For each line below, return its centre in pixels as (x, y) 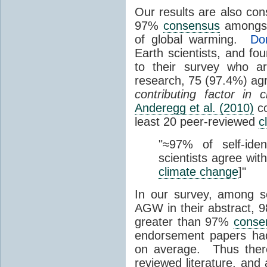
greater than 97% (184, 221)
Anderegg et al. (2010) (194, 108)
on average (166, 249)
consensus (192, 25)
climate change (198, 171)
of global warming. (193, 39)
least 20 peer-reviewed (197, 121)
